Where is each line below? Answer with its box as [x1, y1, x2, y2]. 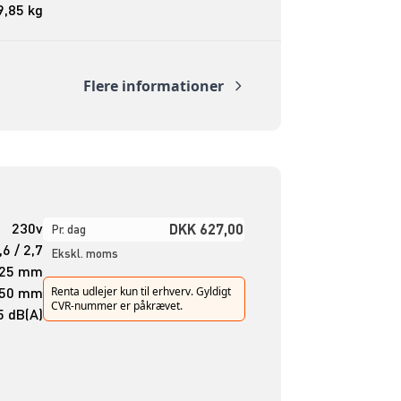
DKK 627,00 [168, 219, 243, 239]
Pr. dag [51, 222, 86, 237]
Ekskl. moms [51, 246, 118, 261]
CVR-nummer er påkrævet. [50, 298, 183, 314]
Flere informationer [82, 75, 224, 96]
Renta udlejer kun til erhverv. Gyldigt [50, 284, 231, 300]
